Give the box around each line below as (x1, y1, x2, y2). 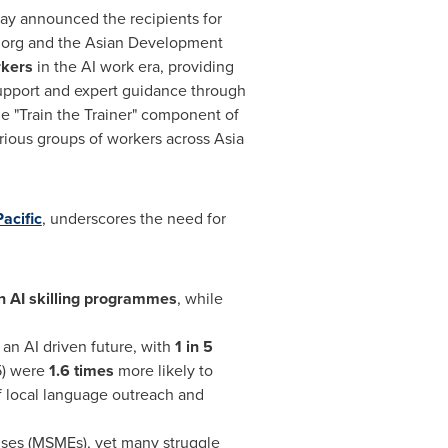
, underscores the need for (41, 207, 226, 230)
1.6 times (48, 359, 118, 382)
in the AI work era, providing (32, 55, 234, 78)
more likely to (117, 359, 213, 382)
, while (176, 287, 223, 310)
